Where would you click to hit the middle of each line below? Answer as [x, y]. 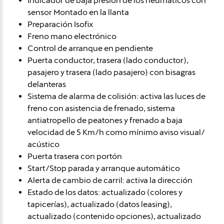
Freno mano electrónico [72, 36]
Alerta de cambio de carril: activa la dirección [110, 180]
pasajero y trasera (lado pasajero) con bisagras [111, 72]
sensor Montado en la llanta [78, 12]
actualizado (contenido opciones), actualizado [114, 216]
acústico [43, 144]
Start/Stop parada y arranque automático [104, 168]
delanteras [47, 84]
